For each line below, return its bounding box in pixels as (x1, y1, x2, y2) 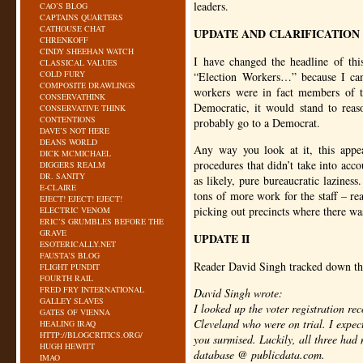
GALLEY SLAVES (40, 295, 104, 306)
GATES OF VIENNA (40, 306, 110, 318)
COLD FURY (40, 68, 85, 79)
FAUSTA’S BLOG (40, 250, 100, 261)
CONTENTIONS (40, 113, 96, 125)
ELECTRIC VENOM (40, 204, 110, 216)
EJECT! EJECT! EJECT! (40, 193, 122, 204)
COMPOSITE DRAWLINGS (40, 79, 135, 91)
